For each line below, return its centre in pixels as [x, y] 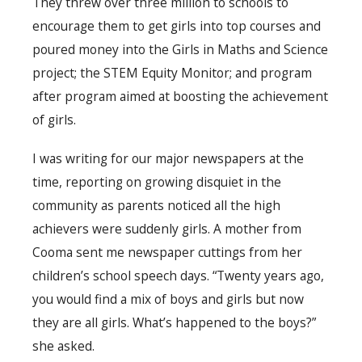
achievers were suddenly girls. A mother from [167, 229]
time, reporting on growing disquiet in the [157, 182]
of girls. [54, 120]
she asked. [63, 346]
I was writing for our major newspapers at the [168, 159]
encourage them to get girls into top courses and [177, 26]
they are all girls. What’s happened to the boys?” [174, 323]
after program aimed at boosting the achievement [180, 97]
